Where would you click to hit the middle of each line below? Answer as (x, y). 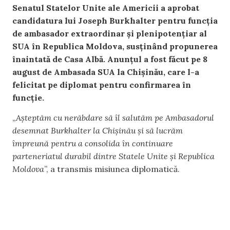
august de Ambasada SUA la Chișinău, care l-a (106, 72)
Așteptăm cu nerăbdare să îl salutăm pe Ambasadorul (115, 118)
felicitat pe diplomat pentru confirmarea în (102, 84)
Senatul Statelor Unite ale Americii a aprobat (106, 7)
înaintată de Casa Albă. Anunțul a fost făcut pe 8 (110, 59)
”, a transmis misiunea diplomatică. (112, 169)
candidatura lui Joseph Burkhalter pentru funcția (115, 20)
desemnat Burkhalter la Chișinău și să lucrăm (98, 131)
